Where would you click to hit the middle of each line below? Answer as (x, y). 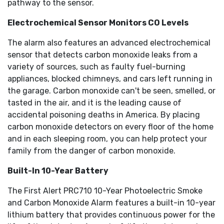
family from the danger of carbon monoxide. (91, 151)
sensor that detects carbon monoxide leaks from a (102, 55)
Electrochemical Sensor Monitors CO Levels (98, 23)
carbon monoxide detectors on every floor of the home (110, 127)
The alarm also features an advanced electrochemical (109, 43)
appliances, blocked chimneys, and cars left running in (110, 79)
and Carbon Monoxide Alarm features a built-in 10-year (111, 203)
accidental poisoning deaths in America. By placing (104, 115)
